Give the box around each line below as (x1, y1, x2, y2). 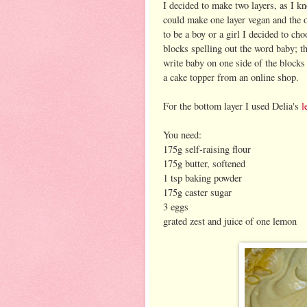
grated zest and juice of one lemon (163, 214, 297, 228)
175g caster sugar (163, 185, 232, 199)
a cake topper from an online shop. (163, 70, 299, 84)
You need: (163, 127, 201, 141)
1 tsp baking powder (163, 171, 242, 184)
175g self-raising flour (163, 142, 251, 156)
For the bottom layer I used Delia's (163, 99, 299, 112)
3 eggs (163, 199, 188, 213)
